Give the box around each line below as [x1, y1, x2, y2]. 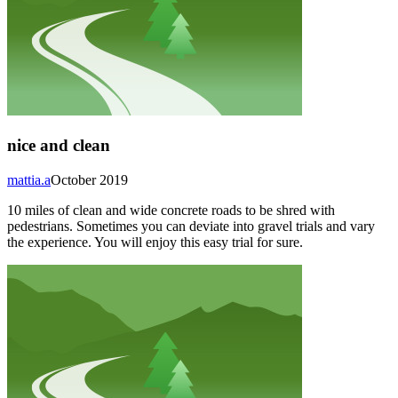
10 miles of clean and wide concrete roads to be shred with [7, 202, 335, 218]
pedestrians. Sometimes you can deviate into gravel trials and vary [7, 218, 375, 234]
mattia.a [7, 171, 51, 187]
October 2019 [51, 171, 128, 187]
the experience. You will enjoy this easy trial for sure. [7, 234, 303, 250]
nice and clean [7, 135, 110, 155]
